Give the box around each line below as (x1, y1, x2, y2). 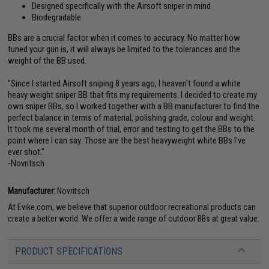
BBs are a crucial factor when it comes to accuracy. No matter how (8, 32, 241, 44)
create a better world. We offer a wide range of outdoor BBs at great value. (8, 214, 260, 224)
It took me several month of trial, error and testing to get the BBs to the (8, 124, 255, 135)
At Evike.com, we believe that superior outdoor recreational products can (8, 202, 256, 213)
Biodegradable (32, 12, 82, 23)
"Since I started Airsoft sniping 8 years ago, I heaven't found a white (8, 78, 241, 89)
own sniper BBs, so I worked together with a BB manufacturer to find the (8, 101, 260, 112)
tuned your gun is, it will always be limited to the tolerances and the (8, 44, 241, 55)
